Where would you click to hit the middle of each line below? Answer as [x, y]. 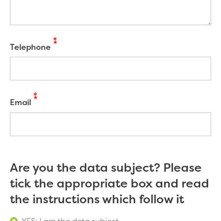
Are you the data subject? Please [106, 167]
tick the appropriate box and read [110, 183]
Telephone [30, 47]
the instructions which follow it [97, 199]
